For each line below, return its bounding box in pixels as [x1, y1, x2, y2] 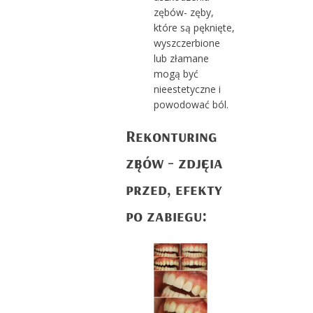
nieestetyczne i [153, 82, 221, 96]
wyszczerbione [153, 36, 220, 50]
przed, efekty [125, 178, 222, 200]
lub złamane [153, 52, 209, 66]
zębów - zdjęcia [125, 152, 223, 173]
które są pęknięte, [153, 21, 235, 35]
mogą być [153, 67, 198, 81]
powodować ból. [153, 98, 228, 112]
